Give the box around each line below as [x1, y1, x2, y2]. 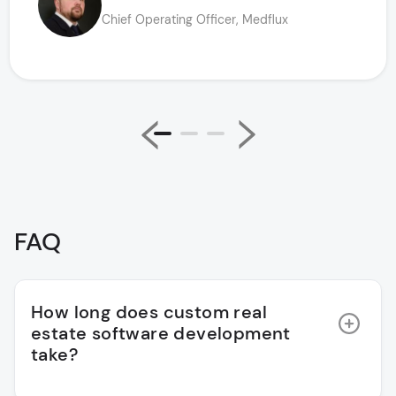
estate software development [31, 322, 291, 346]
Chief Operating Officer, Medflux [102, 11, 288, 27]
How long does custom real [31, 301, 267, 324]
